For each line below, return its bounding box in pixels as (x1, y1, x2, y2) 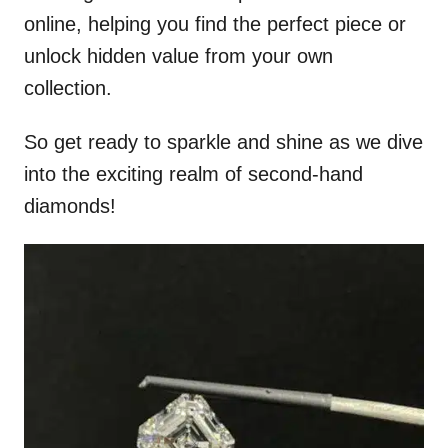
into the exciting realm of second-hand (24, 163, 363, 185)
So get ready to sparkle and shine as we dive (24, 131, 423, 153)
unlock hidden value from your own (24, 45, 333, 67)
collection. (24, 77, 112, 99)
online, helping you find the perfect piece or (24, 13, 406, 35)
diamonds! (24, 195, 116, 217)
